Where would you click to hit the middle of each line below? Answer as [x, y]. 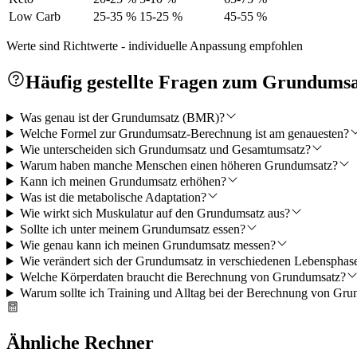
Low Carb [35, 17]
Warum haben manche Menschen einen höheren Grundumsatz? [178, 166]
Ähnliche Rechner [80, 342]
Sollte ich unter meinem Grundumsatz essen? [132, 229]
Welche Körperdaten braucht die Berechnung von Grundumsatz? [182, 277]
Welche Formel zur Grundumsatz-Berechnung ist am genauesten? [184, 134]
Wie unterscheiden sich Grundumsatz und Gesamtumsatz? [165, 150]
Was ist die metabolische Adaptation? [113, 198]
